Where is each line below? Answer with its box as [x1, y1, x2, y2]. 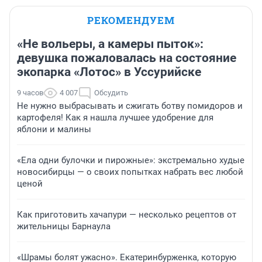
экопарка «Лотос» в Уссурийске [17, 65, 201, 80]
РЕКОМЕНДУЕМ [87, 13, 175, 27]
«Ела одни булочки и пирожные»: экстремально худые [17, 155, 244, 166]
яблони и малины [17, 124, 91, 135]
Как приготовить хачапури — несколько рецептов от [17, 209, 236, 220]
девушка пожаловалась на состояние [17, 51, 236, 65]
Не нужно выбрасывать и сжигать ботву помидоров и [17, 101, 243, 112]
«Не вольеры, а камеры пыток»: [17, 37, 204, 51]
